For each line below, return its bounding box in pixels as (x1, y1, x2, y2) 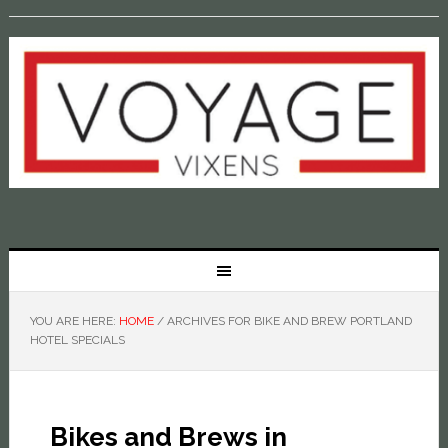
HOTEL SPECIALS (29, 333, 125, 347)
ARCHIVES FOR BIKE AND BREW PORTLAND (163, 314, 412, 328)
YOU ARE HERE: (29, 314, 119, 328)
